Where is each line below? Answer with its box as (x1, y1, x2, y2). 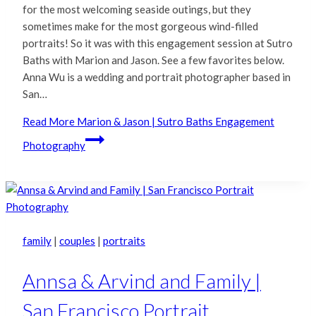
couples (59, 234, 95, 248)
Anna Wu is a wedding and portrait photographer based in (23, 71, 291, 84)
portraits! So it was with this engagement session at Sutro (23, 37, 293, 50)
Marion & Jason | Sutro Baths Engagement (75, 115, 274, 128)
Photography (23, 139, 85, 152)
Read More (23, 115, 75, 128)
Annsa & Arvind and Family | (23, 268, 261, 293)
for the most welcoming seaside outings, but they (23, 3, 251, 16)
